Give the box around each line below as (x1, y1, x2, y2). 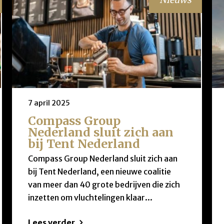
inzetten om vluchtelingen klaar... (27, 192, 152, 203)
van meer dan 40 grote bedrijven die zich (27, 179, 180, 190)
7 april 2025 (27, 98, 70, 107)
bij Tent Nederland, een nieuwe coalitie (27, 166, 171, 177)
